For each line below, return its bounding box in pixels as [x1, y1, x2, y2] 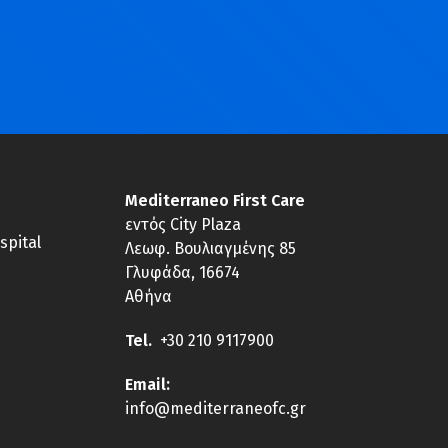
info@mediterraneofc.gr [125, 399, 307, 419]
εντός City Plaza [125, 215, 242, 235]
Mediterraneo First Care [125, 191, 306, 211]
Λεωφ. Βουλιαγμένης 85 [125, 239, 297, 259]
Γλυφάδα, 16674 [125, 263, 241, 283]
